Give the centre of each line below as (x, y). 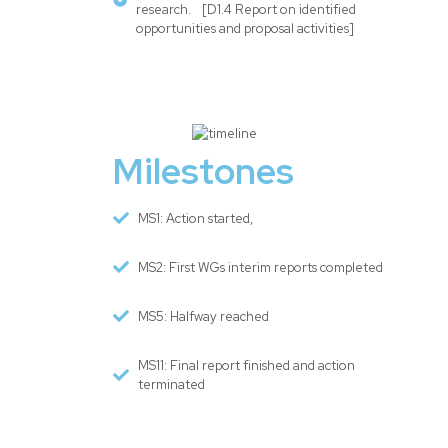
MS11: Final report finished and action (246, 365)
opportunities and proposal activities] (244, 28)
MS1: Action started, (195, 218)
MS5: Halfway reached (203, 316)
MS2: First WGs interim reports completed (260, 267)
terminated (171, 384)
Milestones (203, 170)
